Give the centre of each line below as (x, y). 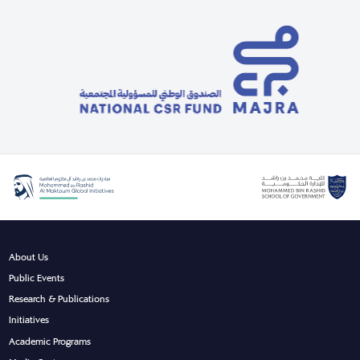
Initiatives (29, 320)
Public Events (37, 278)
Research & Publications (59, 299)
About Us (29, 257)
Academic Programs (50, 341)
